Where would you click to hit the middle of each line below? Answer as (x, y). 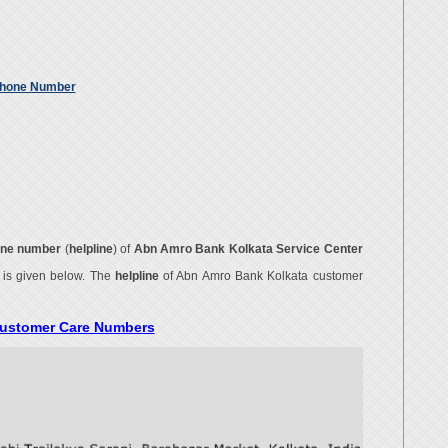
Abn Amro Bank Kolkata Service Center (248, 249)
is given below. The (58, 276)
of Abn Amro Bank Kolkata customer (260, 276)
